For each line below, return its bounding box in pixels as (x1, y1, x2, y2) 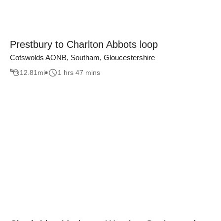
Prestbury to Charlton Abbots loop (10, 38, 158, 50)
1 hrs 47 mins (58, 69, 100, 77)
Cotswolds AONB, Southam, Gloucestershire (10, 53, 155, 62)
